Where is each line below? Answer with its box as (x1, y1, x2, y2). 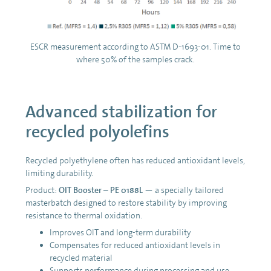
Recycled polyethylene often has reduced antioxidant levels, (25, 155, 245, 166)
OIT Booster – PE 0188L (59, 184, 143, 196)
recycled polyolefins (25, 121, 169, 143)
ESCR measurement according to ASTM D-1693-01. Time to (30, 41, 241, 53)
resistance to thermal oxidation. (25, 210, 142, 221)
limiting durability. (25, 168, 93, 179)
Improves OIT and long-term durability (50, 227, 191, 238)
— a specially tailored (143, 184, 224, 196)
